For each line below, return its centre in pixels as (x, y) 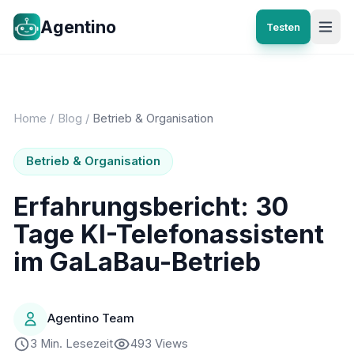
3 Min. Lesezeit (72, 344)
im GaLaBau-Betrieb (137, 262)
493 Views (159, 344)
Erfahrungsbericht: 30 (151, 206)
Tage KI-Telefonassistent (169, 234)
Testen (283, 27)
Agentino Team (90, 319)
